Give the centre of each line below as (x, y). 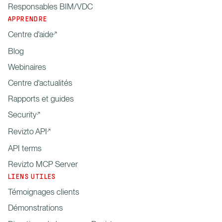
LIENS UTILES (32, 177)
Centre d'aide (31, 34)
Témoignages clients (44, 192)
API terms (25, 148)
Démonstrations (35, 207)
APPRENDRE (28, 19)
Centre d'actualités (40, 83)
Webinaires (27, 67)
